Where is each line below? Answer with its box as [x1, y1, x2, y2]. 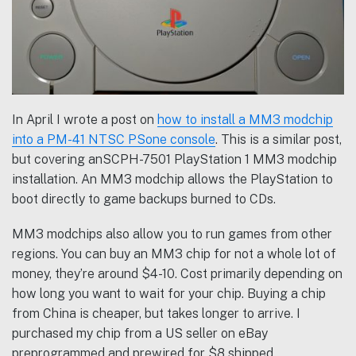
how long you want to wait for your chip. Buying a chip [12, 286, 326, 302]
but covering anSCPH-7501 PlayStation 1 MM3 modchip [12, 151, 337, 167]
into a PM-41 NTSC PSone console [12, 131, 215, 147]
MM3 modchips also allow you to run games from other [12, 226, 332, 242]
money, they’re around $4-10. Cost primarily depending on [12, 266, 342, 282]
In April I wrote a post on [12, 111, 157, 127]
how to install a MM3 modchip [157, 111, 333, 127]
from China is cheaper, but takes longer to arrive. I [12, 306, 300, 322]
